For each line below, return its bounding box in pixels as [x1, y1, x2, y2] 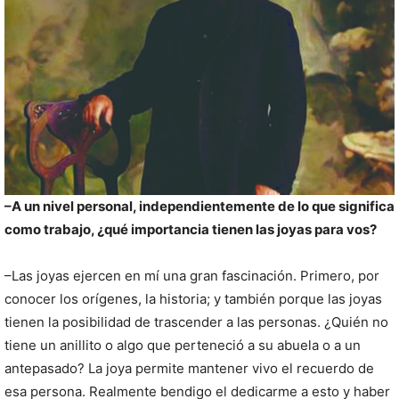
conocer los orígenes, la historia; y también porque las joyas [4, 289, 382, 307]
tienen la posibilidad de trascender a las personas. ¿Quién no [4, 313, 388, 330]
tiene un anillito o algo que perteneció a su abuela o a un [4, 336, 361, 354]
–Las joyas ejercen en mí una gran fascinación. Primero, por [4, 266, 379, 284]
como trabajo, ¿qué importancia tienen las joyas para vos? [4, 220, 377, 238]
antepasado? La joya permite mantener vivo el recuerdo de [4, 359, 374, 377]
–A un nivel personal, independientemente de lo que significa [4, 197, 395, 215]
